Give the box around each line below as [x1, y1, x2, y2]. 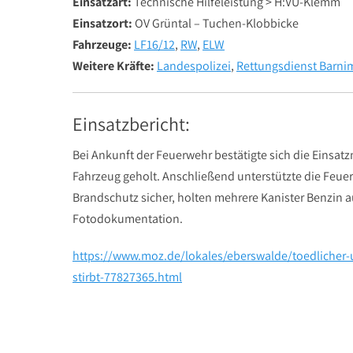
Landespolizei [157, 58, 231, 74]
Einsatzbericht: [72, 111, 190, 136]
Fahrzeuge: [72, 36, 132, 53]
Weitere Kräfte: [72, 58, 154, 74]
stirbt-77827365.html [72, 269, 182, 285]
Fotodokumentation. [72, 210, 183, 227]
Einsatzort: [72, 15, 132, 32]
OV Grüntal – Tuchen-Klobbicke [132, 15, 299, 32]
